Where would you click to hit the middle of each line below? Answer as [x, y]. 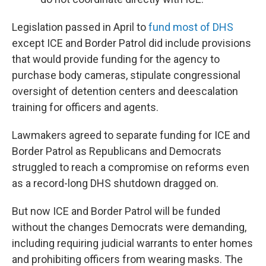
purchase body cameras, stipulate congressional [126, 75]
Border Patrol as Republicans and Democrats [117, 151]
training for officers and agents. [85, 107]
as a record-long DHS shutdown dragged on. [115, 183]
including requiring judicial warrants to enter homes [132, 243]
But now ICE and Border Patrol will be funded [116, 211]
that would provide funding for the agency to [116, 59]
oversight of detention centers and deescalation [125, 91]
